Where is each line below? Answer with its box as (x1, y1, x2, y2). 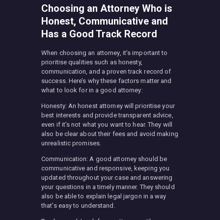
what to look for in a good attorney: (41, 86, 143, 94)
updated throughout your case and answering (41, 173, 173, 181)
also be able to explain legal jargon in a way (41, 192, 166, 200)
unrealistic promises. (41, 139, 102, 147)
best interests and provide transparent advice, (41, 111, 173, 119)
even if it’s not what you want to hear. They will (41, 120, 172, 128)
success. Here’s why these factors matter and (41, 77, 172, 84)
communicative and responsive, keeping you (41, 164, 170, 172)
